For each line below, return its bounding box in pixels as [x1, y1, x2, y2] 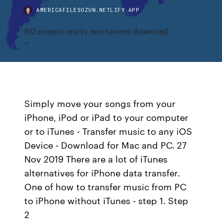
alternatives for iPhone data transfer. [24, 166, 180, 179]
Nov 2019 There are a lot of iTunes [24, 152, 168, 165]
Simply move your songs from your [24, 97, 176, 110]
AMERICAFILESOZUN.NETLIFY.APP [36, 6, 140, 13]
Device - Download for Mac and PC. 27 [24, 138, 187, 151]
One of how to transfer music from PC [24, 180, 187, 193]
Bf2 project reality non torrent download [24, 26, 168, 36]
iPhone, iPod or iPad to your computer [24, 111, 189, 123]
